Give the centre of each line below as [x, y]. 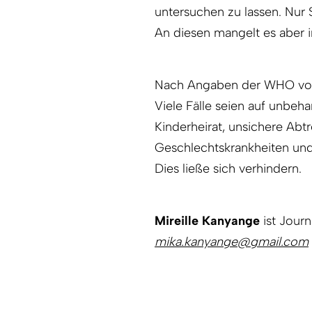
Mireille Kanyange [207, 220]
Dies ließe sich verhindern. [228, 168]
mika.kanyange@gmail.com [232, 241]
